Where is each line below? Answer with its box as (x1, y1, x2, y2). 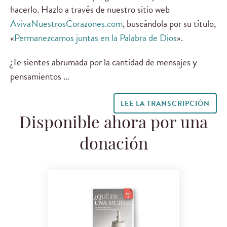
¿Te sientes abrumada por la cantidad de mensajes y (10, 54, 197, 69)
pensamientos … (10, 68, 69, 84)
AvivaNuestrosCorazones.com (10, 16, 123, 31)
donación (79, 137, 148, 154)
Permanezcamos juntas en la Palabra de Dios (14, 30, 177, 46)
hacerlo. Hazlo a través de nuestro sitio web (10, 2, 170, 17)
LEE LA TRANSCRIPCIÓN (120, 98, 210, 109)
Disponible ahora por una (19, 116, 208, 132)
